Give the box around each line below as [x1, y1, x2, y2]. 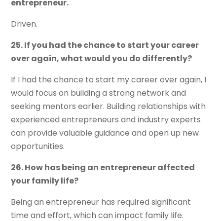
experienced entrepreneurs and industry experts [11, 114, 201, 126]
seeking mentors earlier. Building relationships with [11, 101, 206, 112]
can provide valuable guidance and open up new [11, 127, 199, 139]
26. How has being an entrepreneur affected [11, 162, 195, 174]
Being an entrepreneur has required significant [11, 196, 191, 208]
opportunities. [11, 141, 65, 152]
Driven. [11, 18, 38, 30]
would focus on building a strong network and [11, 87, 186, 99]
